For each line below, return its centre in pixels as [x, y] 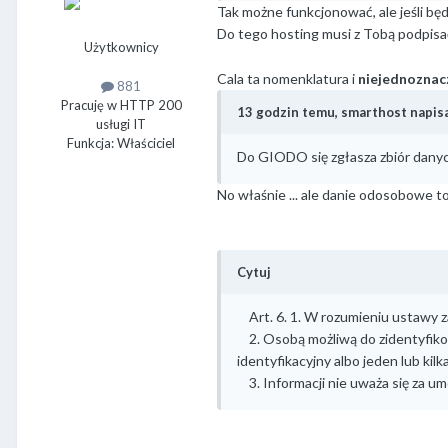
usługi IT [121, 124]
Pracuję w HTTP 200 [121, 105]
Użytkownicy [121, 47]
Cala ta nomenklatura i [287, 78]
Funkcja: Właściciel [121, 143]
